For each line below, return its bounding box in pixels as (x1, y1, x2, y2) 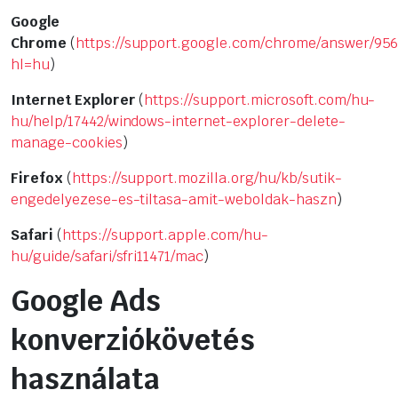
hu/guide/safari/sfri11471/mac (11, 247, 204, 267)
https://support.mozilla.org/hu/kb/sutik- (71, 169, 342, 188)
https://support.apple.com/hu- (61, 226, 268, 245)
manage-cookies (11, 133, 123, 153)
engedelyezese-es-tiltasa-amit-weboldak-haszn (11, 190, 337, 210)
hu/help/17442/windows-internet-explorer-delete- (11, 112, 346, 131)
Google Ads (11, 283, 161, 320)
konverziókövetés (11, 322, 255, 359)
